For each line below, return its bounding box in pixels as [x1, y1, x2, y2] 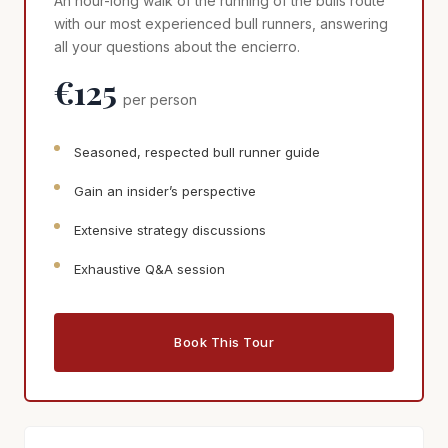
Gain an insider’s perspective [74, 182, 256, 199]
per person [123, 90, 197, 108]
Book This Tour [174, 333, 274, 350]
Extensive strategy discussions [74, 221, 266, 238]
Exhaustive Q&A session [74, 260, 225, 277]
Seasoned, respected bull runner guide [74, 143, 320, 160]
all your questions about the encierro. [54, 37, 300, 55]
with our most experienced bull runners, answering [54, 14, 388, 32]
